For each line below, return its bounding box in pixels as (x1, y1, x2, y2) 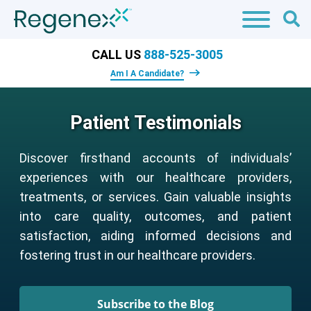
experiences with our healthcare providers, (19, 170, 292, 185)
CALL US (92, 47, 144, 62)
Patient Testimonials (69, 112, 242, 135)
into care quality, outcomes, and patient (19, 209, 292, 224)
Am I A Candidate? (110, 69, 184, 78)
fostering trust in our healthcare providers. (19, 248, 256, 263)
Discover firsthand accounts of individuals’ (19, 151, 292, 166)
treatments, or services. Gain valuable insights (19, 190, 292, 205)
